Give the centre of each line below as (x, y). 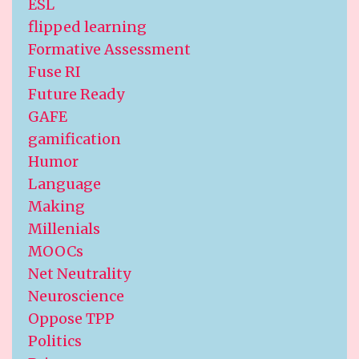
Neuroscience (76, 296)
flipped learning (87, 27)
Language (65, 184)
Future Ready (76, 95)
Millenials (64, 229)
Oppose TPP (71, 319)
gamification (75, 139)
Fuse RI (54, 72)
